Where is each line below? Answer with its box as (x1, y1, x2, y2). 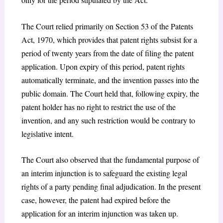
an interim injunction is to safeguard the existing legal (21, 168, 187, 179)
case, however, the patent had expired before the (21, 195, 170, 206)
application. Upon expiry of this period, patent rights (21, 61, 185, 72)
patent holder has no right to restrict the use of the (21, 101, 176, 112)
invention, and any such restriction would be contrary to (21, 114, 195, 125)
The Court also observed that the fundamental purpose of (21, 154, 199, 165)
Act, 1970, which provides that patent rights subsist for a (21, 34, 197, 45)
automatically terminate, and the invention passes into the (21, 74, 199, 85)
